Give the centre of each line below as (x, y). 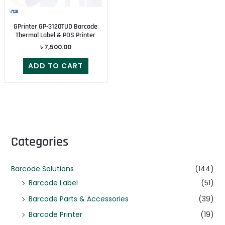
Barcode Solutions (42, 169)
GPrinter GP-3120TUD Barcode (56, 26)
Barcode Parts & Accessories (78, 199)
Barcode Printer (55, 215)
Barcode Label (53, 183)
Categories (39, 142)
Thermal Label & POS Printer (56, 35)
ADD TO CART (56, 66)
